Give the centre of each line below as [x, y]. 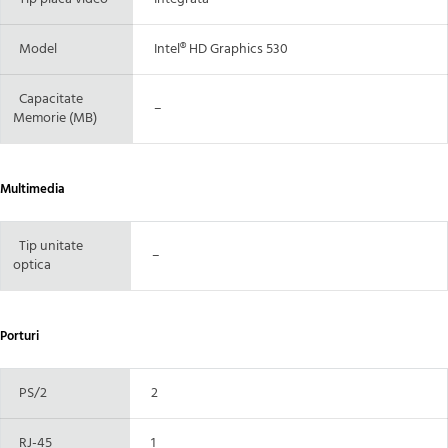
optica [32, 266]
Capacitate [48, 100]
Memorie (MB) [55, 119]
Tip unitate [51, 247]
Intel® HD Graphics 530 [216, 50]
